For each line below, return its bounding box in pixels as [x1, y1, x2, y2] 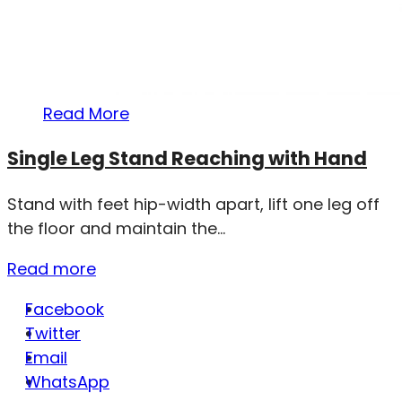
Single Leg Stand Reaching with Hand [7, 145, 367, 172]
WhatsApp [25, 370, 109, 393]
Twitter [25, 321, 81, 345]
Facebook [25, 297, 104, 320]
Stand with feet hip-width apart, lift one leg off [7, 192, 380, 215]
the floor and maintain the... [7, 216, 225, 240]
